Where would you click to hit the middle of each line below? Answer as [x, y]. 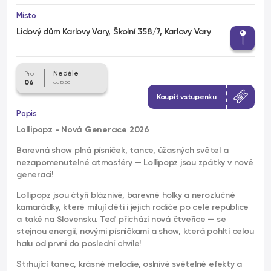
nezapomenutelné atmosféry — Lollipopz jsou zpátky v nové [135, 162]
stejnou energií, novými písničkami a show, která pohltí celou [135, 231]
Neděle [66, 73]
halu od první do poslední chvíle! [79, 243]
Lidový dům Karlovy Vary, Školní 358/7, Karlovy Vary [114, 31]
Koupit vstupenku [186, 96]
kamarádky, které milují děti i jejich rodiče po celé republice [133, 207]
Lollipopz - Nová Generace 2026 [83, 129]
